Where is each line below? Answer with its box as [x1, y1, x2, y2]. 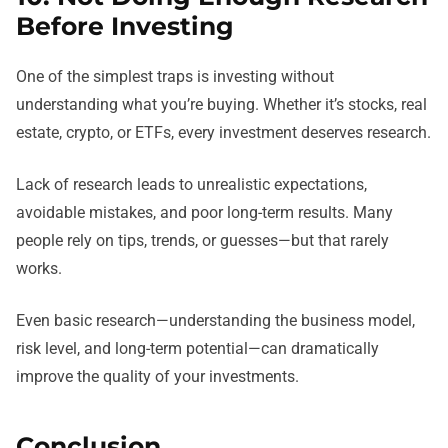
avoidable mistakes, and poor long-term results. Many [16, 202, 393, 222]
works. [16, 258, 62, 278]
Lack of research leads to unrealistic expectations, [16, 174, 367, 194]
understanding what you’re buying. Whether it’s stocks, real [16, 94, 427, 114]
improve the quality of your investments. [16, 366, 299, 386]
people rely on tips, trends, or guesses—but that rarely [16, 230, 389, 250]
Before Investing [16, 10, 234, 41]
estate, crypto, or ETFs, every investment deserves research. [16, 122, 431, 142]
